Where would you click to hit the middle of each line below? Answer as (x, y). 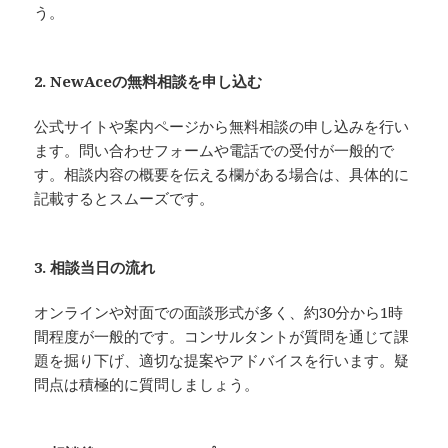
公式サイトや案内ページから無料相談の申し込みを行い (222, 126)
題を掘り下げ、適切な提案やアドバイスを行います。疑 (222, 360)
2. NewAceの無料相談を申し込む (148, 81)
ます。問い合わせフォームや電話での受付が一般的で (214, 150)
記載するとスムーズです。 (124, 198)
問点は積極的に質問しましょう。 (147, 384)
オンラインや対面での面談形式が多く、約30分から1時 (219, 312)
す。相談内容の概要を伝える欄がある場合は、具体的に (222, 174)
